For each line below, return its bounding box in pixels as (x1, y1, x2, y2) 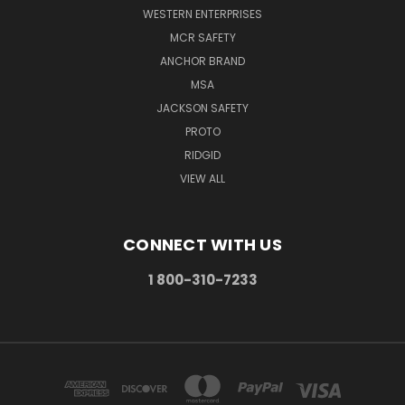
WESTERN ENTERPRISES (143, 6, 262, 23)
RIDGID (184, 147, 221, 164)
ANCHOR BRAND (160, 53, 245, 70)
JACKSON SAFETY (156, 100, 249, 117)
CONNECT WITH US (123, 233, 282, 257)
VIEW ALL (180, 171, 225, 187)
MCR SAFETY (169, 30, 236, 46)
